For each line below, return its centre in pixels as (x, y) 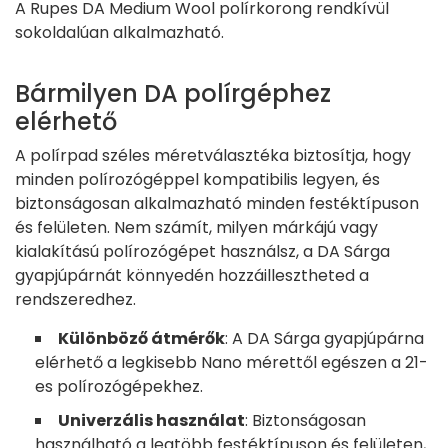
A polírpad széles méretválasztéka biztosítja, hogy (213, 155)
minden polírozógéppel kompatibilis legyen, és (197, 179)
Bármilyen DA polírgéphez (173, 93)
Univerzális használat (151, 420)
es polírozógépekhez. (119, 386)
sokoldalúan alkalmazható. (119, 32)
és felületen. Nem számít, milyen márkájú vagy (196, 227)
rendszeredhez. (75, 299)
